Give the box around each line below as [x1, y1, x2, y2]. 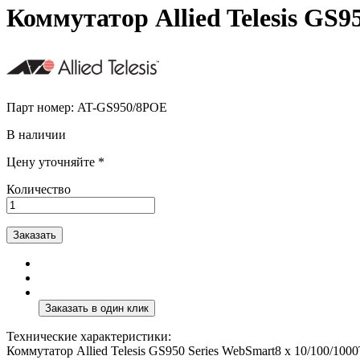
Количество [6, 182, 71, 196]
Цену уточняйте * [6, 154, 104, 169]
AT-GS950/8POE [77, 100, 167, 114]
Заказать [13, 228, 56, 241]
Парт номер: [6, 100, 77, 114]
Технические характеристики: [6, 329, 171, 343]
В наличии [6, 127, 66, 141]
